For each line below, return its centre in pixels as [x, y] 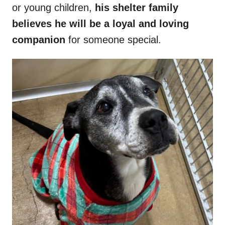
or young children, [52, 8]
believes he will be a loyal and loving [100, 24]
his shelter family [135, 8]
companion [39, 40]
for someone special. [113, 40]
